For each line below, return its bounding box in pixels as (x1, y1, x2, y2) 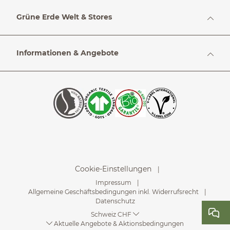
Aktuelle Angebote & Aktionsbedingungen (52, 220, 184, 227)
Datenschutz (95, 197, 135, 205)
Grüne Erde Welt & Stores (16, 12, 112, 22)
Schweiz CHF (91, 210, 133, 218)
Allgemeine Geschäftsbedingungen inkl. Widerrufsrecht (28, 188, 199, 196)
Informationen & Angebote (16, 48, 119, 57)
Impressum (95, 179, 131, 186)
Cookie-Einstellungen (75, 164, 151, 174)
